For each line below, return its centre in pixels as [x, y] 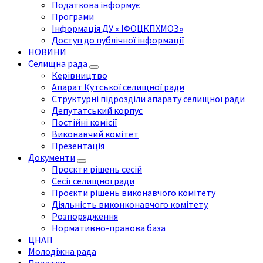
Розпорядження [85, 216]
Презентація [78, 146]
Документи [52, 158]
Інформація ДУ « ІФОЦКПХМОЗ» [117, 28]
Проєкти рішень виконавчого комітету [134, 193]
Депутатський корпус [97, 111]
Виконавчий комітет [95, 134]
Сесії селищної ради [93, 181]
